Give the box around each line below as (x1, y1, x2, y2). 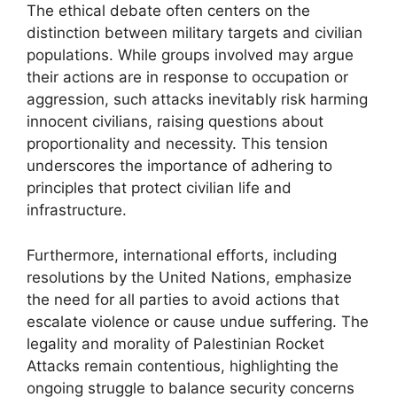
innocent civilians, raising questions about (27, 113, 323, 130)
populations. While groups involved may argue (27, 46, 354, 64)
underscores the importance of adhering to (27, 157, 332, 175)
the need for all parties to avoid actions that (27, 290, 339, 308)
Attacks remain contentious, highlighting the (27, 356, 339, 375)
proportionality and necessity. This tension (27, 135, 328, 152)
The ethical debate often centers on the (27, 2, 310, 19)
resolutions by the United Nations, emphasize (27, 268, 352, 286)
